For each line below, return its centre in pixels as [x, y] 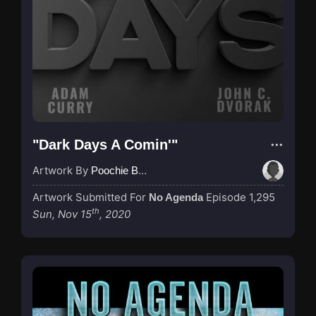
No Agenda [176, 197]
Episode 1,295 [241, 197]
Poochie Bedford [115, 170]
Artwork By [62, 170]
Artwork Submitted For [91, 197]
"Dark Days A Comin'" [105, 144]
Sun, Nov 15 [62, 214]
